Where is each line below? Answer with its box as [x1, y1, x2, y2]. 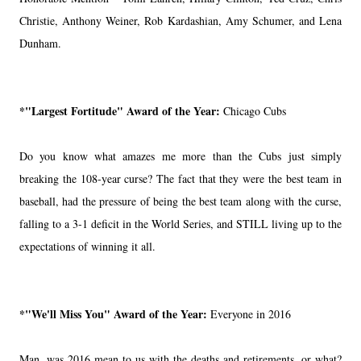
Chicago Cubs [223, 102, 286, 118]
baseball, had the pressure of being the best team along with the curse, [19, 193, 342, 209]
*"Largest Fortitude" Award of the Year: [19, 102, 223, 119]
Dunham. [19, 35, 61, 51]
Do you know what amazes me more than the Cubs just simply [19, 147, 342, 164]
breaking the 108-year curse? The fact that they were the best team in [19, 170, 342, 186]
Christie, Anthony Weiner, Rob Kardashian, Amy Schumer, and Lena [19, 12, 342, 28]
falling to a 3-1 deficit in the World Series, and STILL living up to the [19, 215, 342, 231]
